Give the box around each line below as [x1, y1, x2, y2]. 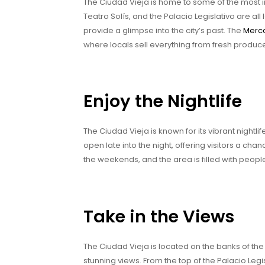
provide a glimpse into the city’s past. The [83, 24, 243, 36]
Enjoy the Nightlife [83, 89, 242, 114]
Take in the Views [83, 204, 234, 228]
